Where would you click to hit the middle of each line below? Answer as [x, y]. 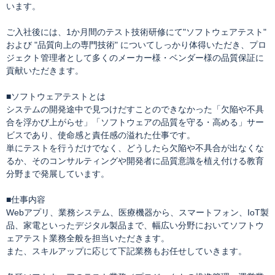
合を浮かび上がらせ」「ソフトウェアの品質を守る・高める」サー [135, 122]
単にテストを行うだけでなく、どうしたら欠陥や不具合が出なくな [135, 148]
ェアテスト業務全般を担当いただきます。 [88, 238]
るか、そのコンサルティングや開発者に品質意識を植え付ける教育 [135, 161]
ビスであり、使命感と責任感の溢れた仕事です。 [101, 135]
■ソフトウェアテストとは [56, 97]
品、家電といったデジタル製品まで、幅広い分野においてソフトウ [135, 226]
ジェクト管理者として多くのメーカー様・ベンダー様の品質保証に [135, 58]
